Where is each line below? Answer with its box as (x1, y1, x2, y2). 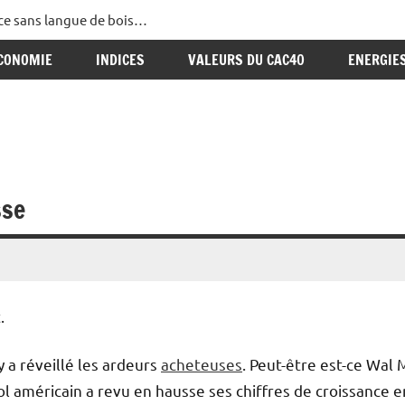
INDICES (96, 50, 145, 70)
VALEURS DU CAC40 (188, 50, 305, 70)
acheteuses (161, 354, 242, 374)
